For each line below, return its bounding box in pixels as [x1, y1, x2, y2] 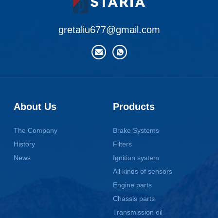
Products [113, 101, 155, 112]
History [14, 140, 36, 148]
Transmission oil [113, 208, 163, 216]
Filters [113, 140, 132, 148]
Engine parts [113, 181, 152, 189]
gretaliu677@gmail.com [58, 24, 160, 35]
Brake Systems [113, 126, 160, 134]
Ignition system [113, 153, 160, 162]
